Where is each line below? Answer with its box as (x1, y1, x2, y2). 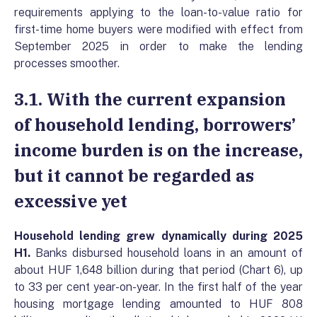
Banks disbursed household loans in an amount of (35, 246, 303, 260)
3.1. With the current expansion (14, 87, 286, 110)
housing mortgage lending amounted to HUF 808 (14, 296, 303, 311)
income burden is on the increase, (14, 138, 303, 161)
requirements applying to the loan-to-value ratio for (14, 5, 303, 19)
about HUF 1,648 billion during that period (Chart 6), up (14, 263, 303, 277)
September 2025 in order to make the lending (14, 39, 303, 53)
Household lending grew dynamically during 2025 (14, 229, 303, 243)
